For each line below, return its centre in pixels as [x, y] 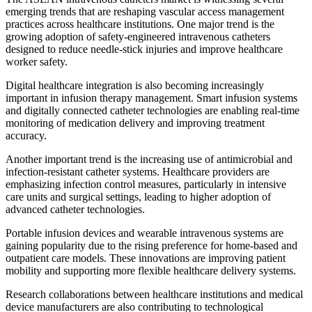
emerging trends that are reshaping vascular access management [145, 11]
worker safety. [37, 61]
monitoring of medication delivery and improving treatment [135, 123]
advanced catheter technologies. [75, 209]
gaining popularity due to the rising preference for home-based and [151, 245]
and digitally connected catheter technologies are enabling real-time [153, 110]
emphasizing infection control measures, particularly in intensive [146, 184]
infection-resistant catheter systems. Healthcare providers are [138, 171]
